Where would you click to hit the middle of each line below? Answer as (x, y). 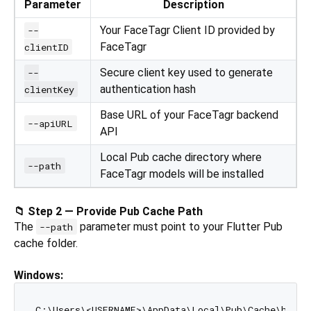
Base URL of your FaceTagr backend (189, 115)
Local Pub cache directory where (181, 157)
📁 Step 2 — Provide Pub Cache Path (108, 211)
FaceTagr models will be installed (182, 174)
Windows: (39, 275)
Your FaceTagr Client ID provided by (187, 30)
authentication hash (148, 89)
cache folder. (46, 243)
